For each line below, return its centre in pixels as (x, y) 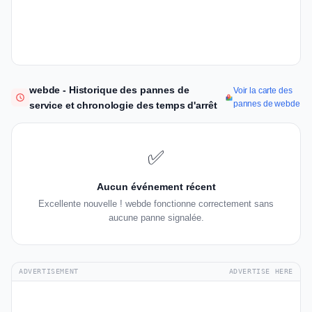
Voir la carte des (263, 91)
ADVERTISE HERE (261, 272)
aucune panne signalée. (156, 218)
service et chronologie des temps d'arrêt (123, 106)
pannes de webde (266, 104)
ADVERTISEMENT (49, 272)
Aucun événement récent (156, 187)
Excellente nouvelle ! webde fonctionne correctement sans (156, 204)
